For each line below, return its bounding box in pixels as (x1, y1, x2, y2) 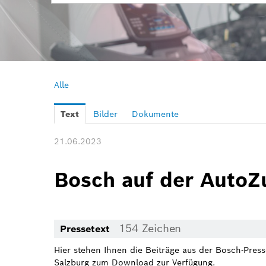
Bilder (93, 109, 118, 119)
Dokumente (132, 109, 179, 119)
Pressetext (60, 223, 113, 235)
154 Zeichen (119, 221, 181, 235)
